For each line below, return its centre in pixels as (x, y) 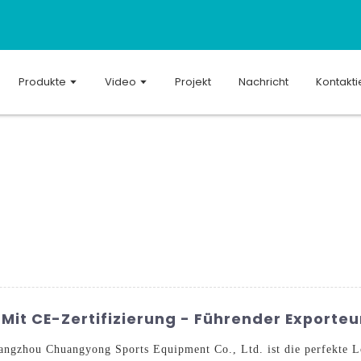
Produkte (42, 82)
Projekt (193, 82)
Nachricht (263, 82)
